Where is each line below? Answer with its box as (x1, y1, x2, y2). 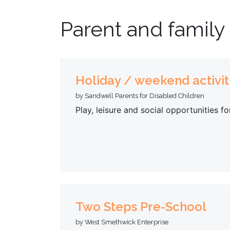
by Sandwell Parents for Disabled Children (75, 92, 204, 100)
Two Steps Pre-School (75, 199, 206, 214)
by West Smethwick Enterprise (75, 218, 168, 226)
